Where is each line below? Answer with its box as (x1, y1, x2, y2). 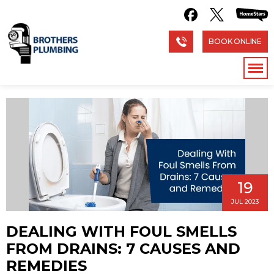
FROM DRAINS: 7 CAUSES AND (6, 240, 240, 257)
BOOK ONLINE (209, 37, 262, 46)
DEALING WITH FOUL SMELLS (6, 223, 237, 240)
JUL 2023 (231, 198, 259, 206)
